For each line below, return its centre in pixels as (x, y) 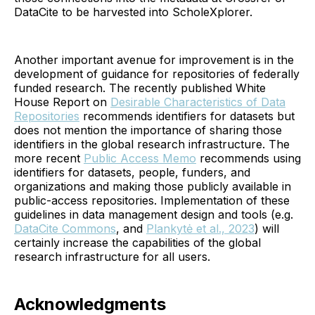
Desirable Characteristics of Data (198, 102)
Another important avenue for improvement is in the (154, 59)
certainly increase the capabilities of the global (137, 242)
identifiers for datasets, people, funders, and (132, 172)
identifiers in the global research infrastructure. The (152, 144)
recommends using (249, 158)
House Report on (62, 102)
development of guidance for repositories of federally (157, 73)
